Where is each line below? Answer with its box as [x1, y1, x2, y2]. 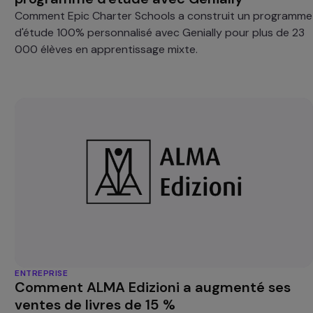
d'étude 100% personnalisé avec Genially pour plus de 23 [15, 25, 305, 41]
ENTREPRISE [15, 267, 68, 279]
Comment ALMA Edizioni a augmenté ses [15, 277, 291, 296]
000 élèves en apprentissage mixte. [15, 42, 198, 57]
